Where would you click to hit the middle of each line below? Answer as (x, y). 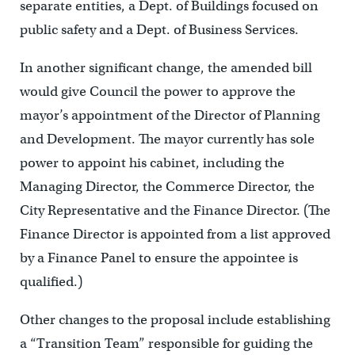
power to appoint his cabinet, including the (152, 162)
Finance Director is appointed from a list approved (175, 234)
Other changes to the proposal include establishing (175, 319)
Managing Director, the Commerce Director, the (167, 186)
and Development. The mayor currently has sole (167, 139)
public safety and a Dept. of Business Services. (159, 29)
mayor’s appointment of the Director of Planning (170, 115)
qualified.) (51, 281)
